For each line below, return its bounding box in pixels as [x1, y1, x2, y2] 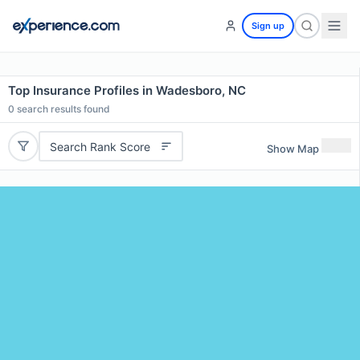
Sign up [252, 20, 284, 31]
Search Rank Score [49, 139, 150, 153]
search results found [14, 103, 110, 115]
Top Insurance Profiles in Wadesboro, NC [8, 83, 246, 98]
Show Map [267, 141, 319, 155]
